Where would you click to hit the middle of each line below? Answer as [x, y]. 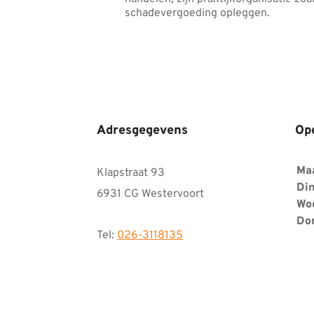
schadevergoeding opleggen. [197, 14]
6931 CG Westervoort [150, 194]
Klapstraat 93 [131, 173]
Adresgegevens [142, 131]
